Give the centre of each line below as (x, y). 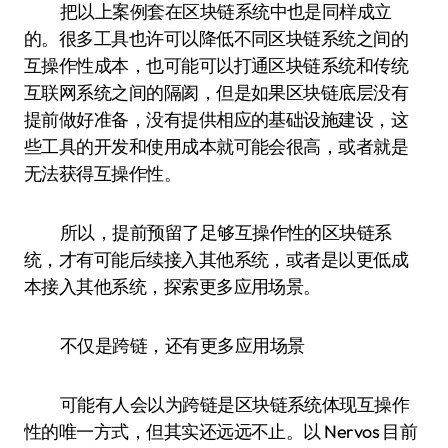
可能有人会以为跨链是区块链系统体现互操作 (235, 404)
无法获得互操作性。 (103, 173)
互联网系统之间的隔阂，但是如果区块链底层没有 (216, 92)
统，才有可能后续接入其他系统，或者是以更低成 (216, 259)
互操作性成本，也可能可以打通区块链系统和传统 (216, 65)
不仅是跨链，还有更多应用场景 (182, 345)
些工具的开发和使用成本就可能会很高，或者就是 (216, 146)
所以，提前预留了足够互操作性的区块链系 (226, 232)
